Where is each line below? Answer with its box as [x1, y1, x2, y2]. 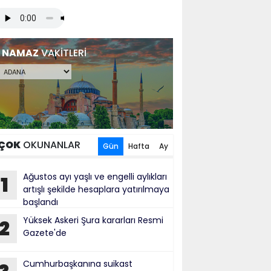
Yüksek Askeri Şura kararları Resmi [23, 214, 163, 226]
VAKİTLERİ [39, 46, 87, 60]
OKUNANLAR [21, 138, 80, 152]
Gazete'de [23, 227, 67, 239]
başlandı [23, 196, 58, 208]
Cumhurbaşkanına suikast [23, 258, 132, 270]
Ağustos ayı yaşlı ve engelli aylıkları [23, 171, 167, 183]
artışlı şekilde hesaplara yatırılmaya [23, 183, 169, 195]
